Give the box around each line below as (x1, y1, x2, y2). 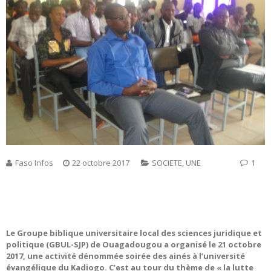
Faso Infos (15, 157, 53, 169)
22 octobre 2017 (72, 157, 129, 169)
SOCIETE (152, 157, 182, 169)
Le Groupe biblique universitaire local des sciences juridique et (6, 227, 262, 239)
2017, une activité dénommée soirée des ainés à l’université (6, 250, 245, 262)
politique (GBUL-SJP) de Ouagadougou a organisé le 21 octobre (6, 239, 261, 250)
